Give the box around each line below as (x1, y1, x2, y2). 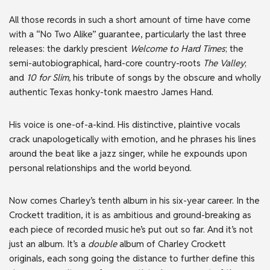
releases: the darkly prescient (9, 43, 130, 55)
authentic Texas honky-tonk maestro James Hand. (9, 86, 213, 98)
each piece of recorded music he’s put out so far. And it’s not (9, 224, 253, 236)
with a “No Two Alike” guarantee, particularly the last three (9, 28, 246, 40)
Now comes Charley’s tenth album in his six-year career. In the (9, 195, 260, 207)
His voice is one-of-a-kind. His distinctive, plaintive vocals (9, 119, 240, 131)
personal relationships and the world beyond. (9, 162, 192, 174)
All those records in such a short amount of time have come (9, 14, 251, 26)
